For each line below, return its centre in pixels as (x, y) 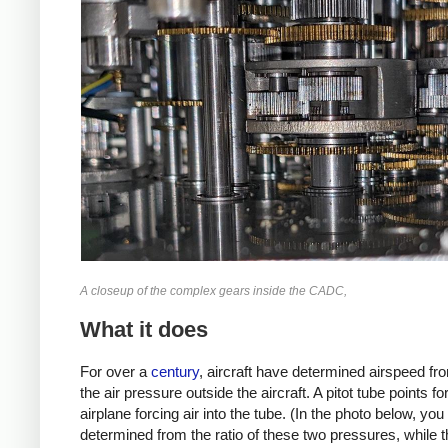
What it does (144, 330)
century (175, 371)
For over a (115, 371)
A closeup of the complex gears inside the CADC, (213, 290)
